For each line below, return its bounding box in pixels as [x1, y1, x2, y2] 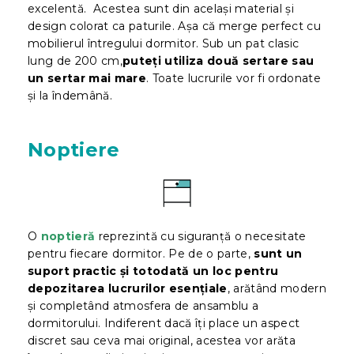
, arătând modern [227, 281, 327, 296]
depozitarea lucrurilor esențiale [28, 281, 228, 296]
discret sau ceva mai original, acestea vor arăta [28, 333, 296, 348]
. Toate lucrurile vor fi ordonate [146, 70, 321, 85]
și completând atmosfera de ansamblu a [28, 298, 259, 313]
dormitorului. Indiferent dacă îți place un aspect [28, 315, 300, 330]
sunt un [254, 246, 303, 261]
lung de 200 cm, [28, 53, 123, 68]
